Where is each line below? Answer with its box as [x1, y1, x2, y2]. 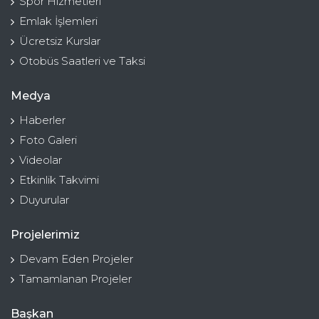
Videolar [19, 153, 62, 167]
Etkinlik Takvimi [19, 173, 99, 187]
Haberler [19, 113, 66, 127]
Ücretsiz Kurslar [19, 34, 100, 48]
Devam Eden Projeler [19, 252, 133, 266]
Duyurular [19, 193, 69, 207]
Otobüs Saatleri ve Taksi [19, 54, 145, 68]
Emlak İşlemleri [19, 14, 98, 28]
